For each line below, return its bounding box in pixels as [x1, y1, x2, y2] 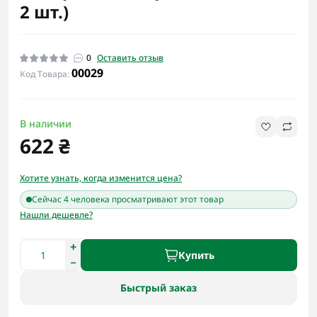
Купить [178, 248, 214, 262]
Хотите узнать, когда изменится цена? [20, 172, 182, 184]
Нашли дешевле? [20, 209, 93, 221]
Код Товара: [20, 68, 71, 80]
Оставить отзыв [97, 52, 163, 64]
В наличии [20, 117, 71, 130]
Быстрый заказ [120, 281, 197, 294]
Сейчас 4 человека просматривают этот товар [32, 193, 224, 205]
